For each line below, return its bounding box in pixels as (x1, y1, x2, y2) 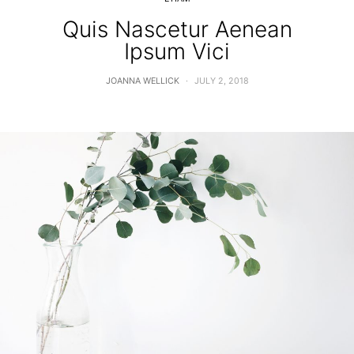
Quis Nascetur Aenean (62, 16, 292, 43)
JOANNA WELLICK (105, 76, 179, 87)
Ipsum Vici (124, 38, 230, 66)
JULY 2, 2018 (194, 76, 249, 87)
